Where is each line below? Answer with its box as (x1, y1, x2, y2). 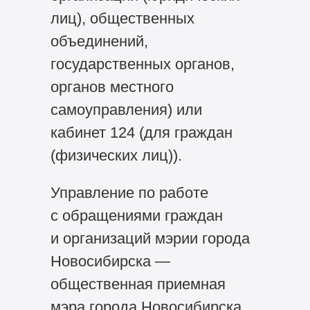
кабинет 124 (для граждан (50, 123, 232, 141)
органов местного (50, 77, 174, 95)
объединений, (50, 32, 148, 50)
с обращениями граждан (50, 207, 223, 225)
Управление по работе (50, 184, 208, 202)
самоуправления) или (50, 100, 202, 118)
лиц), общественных (50, 9, 194, 27)
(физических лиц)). (50, 146, 182, 164)
